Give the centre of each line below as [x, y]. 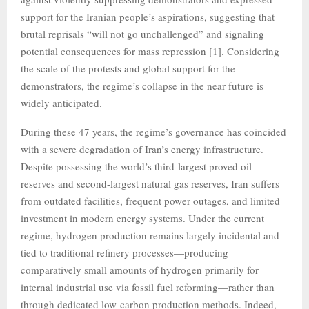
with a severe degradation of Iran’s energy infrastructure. [142, 149]
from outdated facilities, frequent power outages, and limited [150, 201]
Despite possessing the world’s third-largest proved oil [136, 166]
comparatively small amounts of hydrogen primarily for [140, 270]
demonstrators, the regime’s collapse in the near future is [142, 86]
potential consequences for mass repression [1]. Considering [150, 51]
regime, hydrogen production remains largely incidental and [150, 235]
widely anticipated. [61, 103]
